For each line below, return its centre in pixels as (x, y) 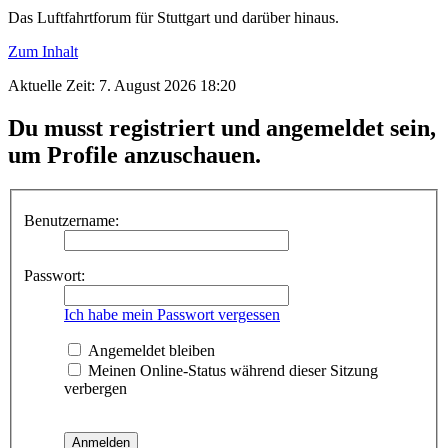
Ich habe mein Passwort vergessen (172, 315)
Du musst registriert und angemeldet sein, (222, 127)
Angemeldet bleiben (149, 351)
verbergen (95, 389)
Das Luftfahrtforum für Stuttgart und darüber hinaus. (173, 17)
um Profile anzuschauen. (134, 154)
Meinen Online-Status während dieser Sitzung (231, 371)
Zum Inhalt (43, 51)
